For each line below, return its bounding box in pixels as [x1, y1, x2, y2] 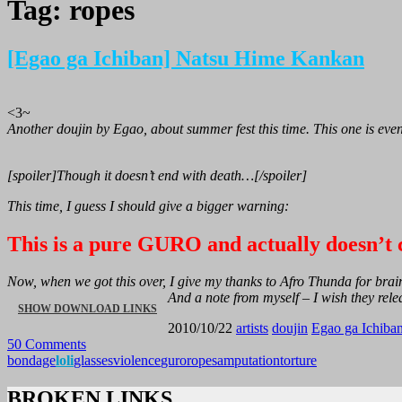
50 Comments [7, 336, 86, 353]
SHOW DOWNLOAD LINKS [18, 302, 157, 316]
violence [113, 353, 161, 369]
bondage [7, 353, 56, 369]
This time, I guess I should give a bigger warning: [7, 197, 289, 214]
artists [236, 320, 268, 336]
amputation [217, 353, 280, 369]
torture [280, 353, 317, 369]
